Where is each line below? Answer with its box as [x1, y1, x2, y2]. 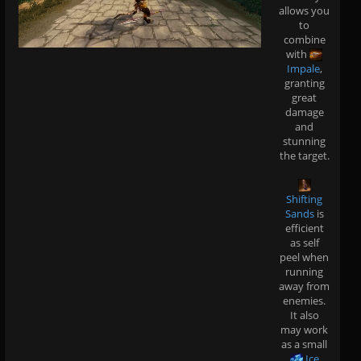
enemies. [283, 293, 326, 308]
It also [289, 307, 319, 322]
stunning [283, 133, 326, 148]
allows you [279, 2, 330, 18]
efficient [284, 220, 324, 235]
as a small [281, 336, 327, 351]
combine [283, 31, 326, 47]
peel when [280, 249, 329, 264]
